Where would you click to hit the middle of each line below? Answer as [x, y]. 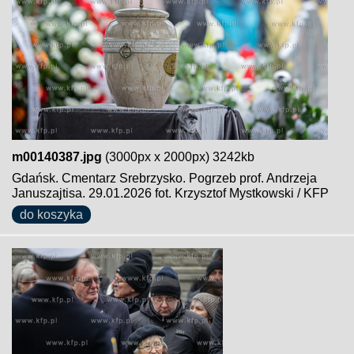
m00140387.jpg [57, 157]
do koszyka [51, 215]
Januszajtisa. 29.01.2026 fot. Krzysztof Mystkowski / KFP [170, 193]
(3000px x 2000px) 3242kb [178, 157]
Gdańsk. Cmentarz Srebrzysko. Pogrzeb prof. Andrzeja [164, 178]
